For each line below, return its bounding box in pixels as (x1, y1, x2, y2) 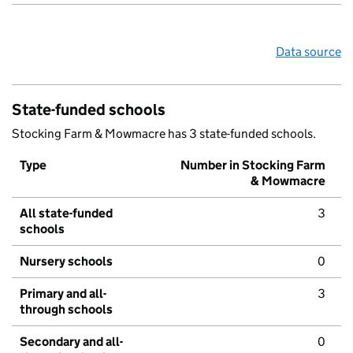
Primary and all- (20, 286, 106, 302)
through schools (20, 302, 113, 318)
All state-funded (20, 206, 113, 221)
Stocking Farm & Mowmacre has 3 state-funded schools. (12, 126, 316, 142)
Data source (276, 44, 341, 60)
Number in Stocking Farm (180, 158, 325, 173)
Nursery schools (20, 254, 113, 269)
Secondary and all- (20, 334, 123, 350)
